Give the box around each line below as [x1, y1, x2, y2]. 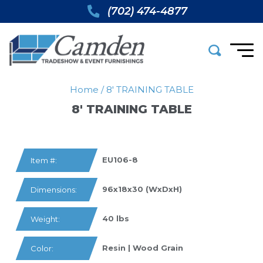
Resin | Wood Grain [102, 243, 183, 253]
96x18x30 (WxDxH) [102, 184, 182, 194]
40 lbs [102, 214, 129, 224]
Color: [31, 243, 53, 253]
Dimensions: [31, 184, 77, 194]
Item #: [31, 155, 57, 165]
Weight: [31, 214, 60, 224]
